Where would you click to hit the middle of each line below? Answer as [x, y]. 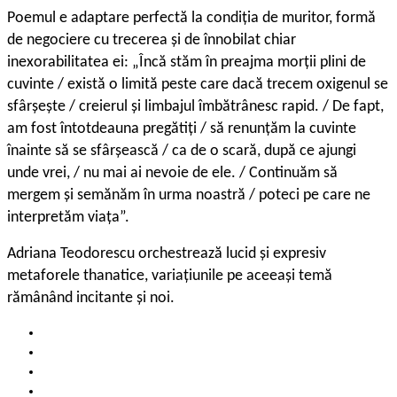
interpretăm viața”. [68, 218]
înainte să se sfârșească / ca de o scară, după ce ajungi [182, 152]
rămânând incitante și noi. [91, 299]
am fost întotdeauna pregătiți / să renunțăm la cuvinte [182, 129]
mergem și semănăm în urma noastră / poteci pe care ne [189, 196]
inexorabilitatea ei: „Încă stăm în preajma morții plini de [187, 63]
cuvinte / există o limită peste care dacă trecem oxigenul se [198, 85]
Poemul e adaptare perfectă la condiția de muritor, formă [191, 19]
